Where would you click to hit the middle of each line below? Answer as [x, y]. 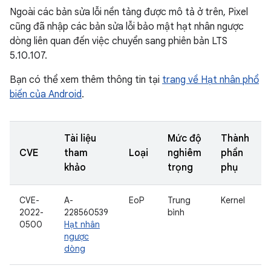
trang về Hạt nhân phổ [211, 80]
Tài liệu [80, 139]
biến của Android [46, 94]
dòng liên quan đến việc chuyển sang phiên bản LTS [119, 41]
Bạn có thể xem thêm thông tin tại [86, 80]
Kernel [233, 200]
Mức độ [184, 139]
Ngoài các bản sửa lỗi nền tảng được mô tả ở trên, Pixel [129, 12]
